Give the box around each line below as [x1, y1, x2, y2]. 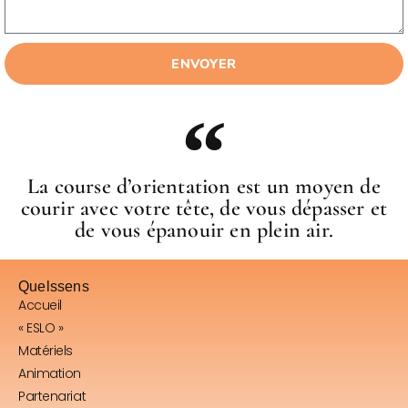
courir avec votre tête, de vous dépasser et [20, 195, 388, 222]
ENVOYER [171, 55, 237, 74]
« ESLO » [18, 319, 64, 338]
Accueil [18, 296, 62, 315]
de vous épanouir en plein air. [75, 217, 333, 244]
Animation [18, 364, 81, 383]
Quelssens [18, 279, 89, 295]
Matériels [18, 342, 73, 361]
